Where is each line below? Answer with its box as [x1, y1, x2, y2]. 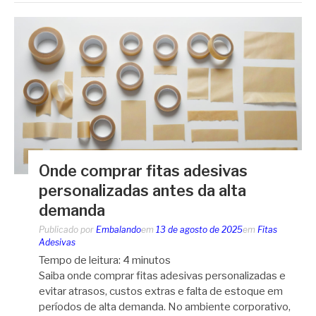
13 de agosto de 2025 [156, 224, 243, 236]
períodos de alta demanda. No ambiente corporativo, [39, 300, 291, 314]
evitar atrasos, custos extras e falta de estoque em [39, 285, 283, 298]
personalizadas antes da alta [39, 181, 246, 200]
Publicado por [39, 224, 96, 236]
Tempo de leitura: [39, 254, 121, 267]
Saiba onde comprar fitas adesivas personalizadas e [39, 269, 286, 283]
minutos [132, 254, 171, 267]
